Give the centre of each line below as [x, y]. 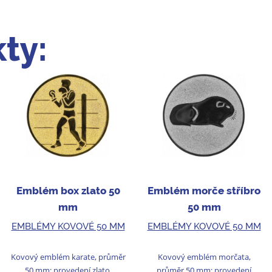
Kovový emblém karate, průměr [68, 257]
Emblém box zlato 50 [68, 191]
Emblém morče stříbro [204, 191]
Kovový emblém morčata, [204, 257]
